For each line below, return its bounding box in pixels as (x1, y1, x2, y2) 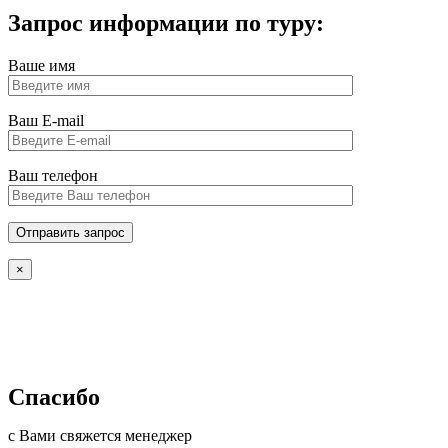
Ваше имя (8, 56, 75, 74)
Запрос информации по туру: (8, 9, 324, 36)
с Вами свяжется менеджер (8, 426, 192, 444)
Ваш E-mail (8, 111, 84, 129)
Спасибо (8, 383, 100, 410)
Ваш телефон (8, 166, 98, 184)
